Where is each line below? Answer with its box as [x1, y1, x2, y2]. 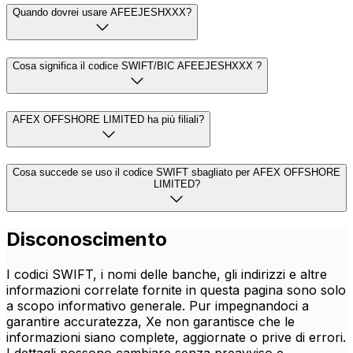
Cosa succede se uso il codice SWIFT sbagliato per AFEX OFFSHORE [13, 166, 340, 179]
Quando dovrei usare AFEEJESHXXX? [13, 6, 191, 19]
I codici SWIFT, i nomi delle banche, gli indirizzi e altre [6, 266, 327, 283]
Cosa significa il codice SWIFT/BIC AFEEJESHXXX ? [13, 59, 262, 72]
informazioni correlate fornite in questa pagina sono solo [6, 282, 346, 299]
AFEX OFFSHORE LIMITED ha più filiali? [13, 113, 204, 125]
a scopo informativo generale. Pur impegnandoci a [6, 298, 309, 314]
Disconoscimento [6, 228, 167, 251]
